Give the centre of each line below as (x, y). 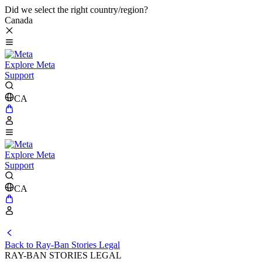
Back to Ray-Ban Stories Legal (62, 245)
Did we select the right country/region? (76, 10)
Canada (19, 20)
